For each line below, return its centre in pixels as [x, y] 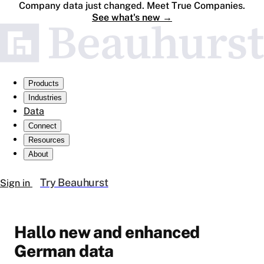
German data [64, 251]
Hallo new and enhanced [107, 232]
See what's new [126, 17]
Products [44, 84]
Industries [45, 98]
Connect [42, 126]
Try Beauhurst [74, 183]
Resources [47, 140]
